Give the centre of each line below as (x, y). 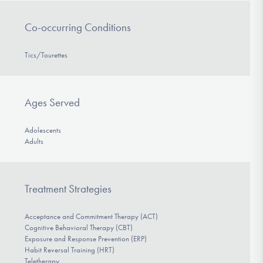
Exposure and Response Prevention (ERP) (85, 238)
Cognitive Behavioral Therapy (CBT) (78, 227)
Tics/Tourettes (46, 55)
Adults (34, 141)
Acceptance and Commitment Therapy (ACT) (91, 216)
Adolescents (43, 130)
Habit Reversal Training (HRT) (69, 249)
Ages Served (52, 103)
